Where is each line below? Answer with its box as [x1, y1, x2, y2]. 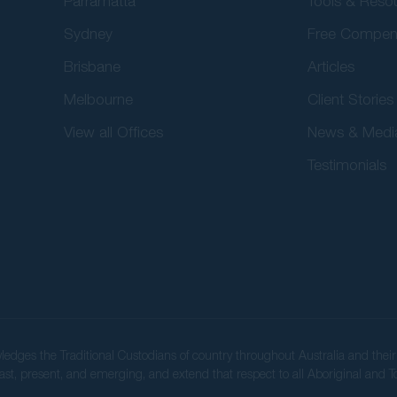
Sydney [63, 24, 113, 43]
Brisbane [63, 57, 121, 75]
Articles [307, 57, 354, 75]
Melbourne [63, 90, 133, 108]
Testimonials [307, 155, 386, 174]
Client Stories [307, 90, 393, 108]
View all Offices [63, 122, 163, 141]
